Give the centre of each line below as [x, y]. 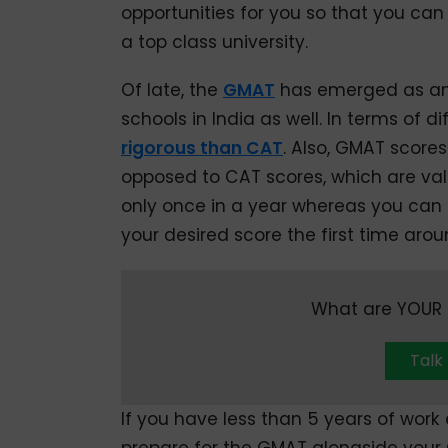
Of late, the [171, 89]
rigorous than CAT [201, 147]
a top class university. [214, 41]
